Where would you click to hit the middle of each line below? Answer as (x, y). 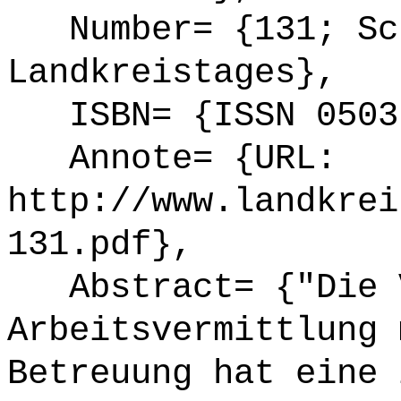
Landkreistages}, (172, 73)
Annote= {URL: (172, 159)
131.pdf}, (100, 245)
